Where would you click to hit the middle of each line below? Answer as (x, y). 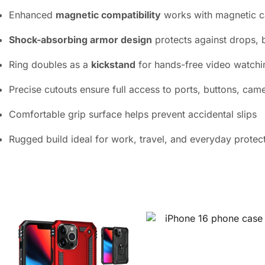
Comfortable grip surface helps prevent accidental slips (133, 114)
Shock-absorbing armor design (80, 39)
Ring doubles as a (50, 64)
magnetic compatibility (108, 14)
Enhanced (32, 14)
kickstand (113, 64)
